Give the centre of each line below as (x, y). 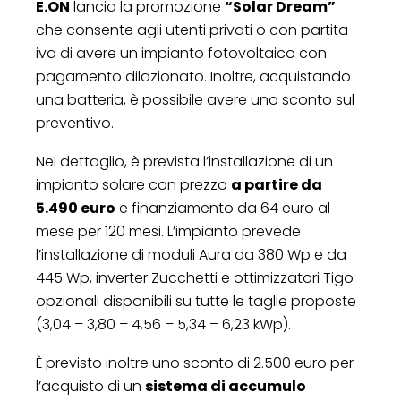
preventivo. (75, 123)
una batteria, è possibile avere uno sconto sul (195, 99)
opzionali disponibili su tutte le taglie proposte (196, 301)
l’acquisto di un (90, 386)
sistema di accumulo (226, 386)
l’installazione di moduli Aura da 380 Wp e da (191, 254)
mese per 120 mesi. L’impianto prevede (168, 231)
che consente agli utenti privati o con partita (192, 30)
